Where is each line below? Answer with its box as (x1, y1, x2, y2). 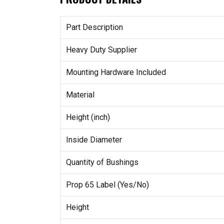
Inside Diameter (65, 134, 122, 144)
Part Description (65, 22, 123, 32)
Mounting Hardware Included (65, 67, 166, 77)
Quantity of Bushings (65, 157, 138, 167)
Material (65, 89, 94, 99)
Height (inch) (65, 112, 110, 122)
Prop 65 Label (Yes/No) (65, 179, 149, 189)
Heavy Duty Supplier (65, 44, 137, 54)
